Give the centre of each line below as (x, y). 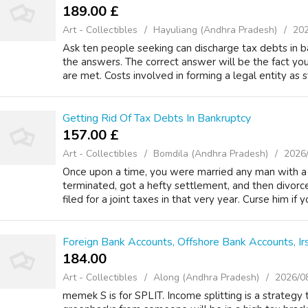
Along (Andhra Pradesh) (206, 277)
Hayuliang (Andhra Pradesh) (215, 30)
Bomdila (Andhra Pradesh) (211, 154)
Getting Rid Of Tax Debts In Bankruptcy (157, 118)
